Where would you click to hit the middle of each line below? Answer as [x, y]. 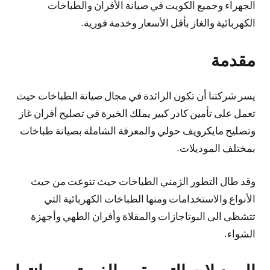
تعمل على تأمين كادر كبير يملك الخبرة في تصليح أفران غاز [137, 113]
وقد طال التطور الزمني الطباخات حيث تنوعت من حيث [143, 181]
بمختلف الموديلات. [216, 148]
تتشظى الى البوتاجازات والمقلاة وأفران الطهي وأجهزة [143, 215]
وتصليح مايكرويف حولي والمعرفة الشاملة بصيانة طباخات [138, 130]
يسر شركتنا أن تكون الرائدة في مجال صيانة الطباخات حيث [136, 95]
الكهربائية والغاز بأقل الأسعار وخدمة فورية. [168, 22]
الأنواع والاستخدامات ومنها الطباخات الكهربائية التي [150, 198]
